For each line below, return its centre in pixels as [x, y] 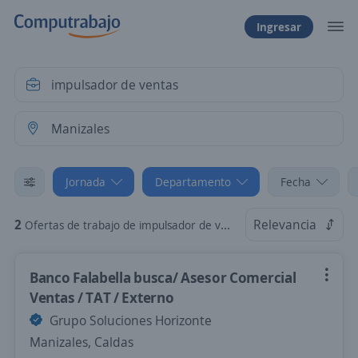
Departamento [193, 182]
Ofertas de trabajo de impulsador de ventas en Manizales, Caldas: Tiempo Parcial [123, 225]
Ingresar [279, 26]
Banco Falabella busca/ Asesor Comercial [163, 277]
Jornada [86, 182]
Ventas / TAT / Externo [102, 297]
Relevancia [285, 225]
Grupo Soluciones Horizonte [129, 320]
